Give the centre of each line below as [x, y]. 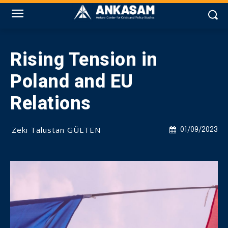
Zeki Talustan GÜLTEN [56, 130]
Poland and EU [72, 81]
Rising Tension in [84, 60]
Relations [51, 103]
